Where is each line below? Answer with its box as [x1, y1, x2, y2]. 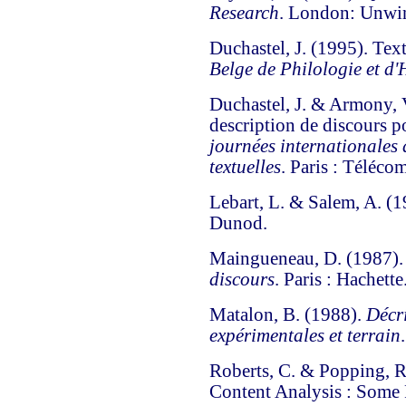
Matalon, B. [208, 304, 300, 325]
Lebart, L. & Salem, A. [208, 192, 382, 213]
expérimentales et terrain [208, 325, 401, 346]
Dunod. [208, 213, 267, 234]
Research [208, 3, 279, 24]
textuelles [208, 157, 281, 178]
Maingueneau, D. [208, 248, 342, 269]
